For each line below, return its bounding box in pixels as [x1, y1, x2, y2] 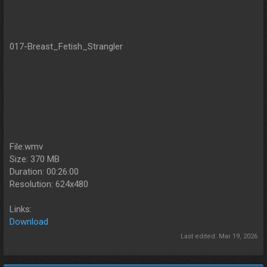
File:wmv [10, 141, 43, 153]
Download [10, 216, 48, 228]
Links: [10, 204, 32, 215]
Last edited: [181, 232, 219, 240]
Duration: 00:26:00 [10, 166, 79, 178]
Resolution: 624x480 [10, 179, 88, 190]
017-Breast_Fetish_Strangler [10, 41, 123, 52]
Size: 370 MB [10, 154, 60, 165]
